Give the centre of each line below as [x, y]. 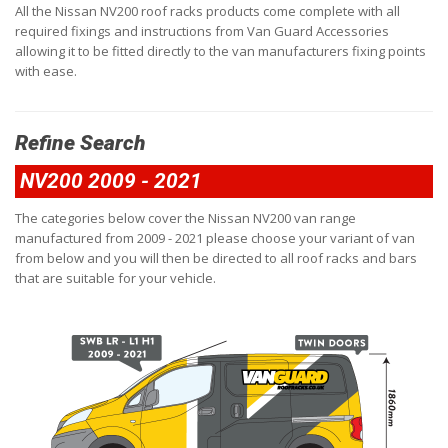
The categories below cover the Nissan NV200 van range [185, 218]
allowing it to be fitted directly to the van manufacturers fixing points [220, 51]
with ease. [46, 71]
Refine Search [80, 143]
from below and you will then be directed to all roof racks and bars [216, 258]
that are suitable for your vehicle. [115, 278]
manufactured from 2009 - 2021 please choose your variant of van [215, 238]
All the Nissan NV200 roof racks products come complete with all [207, 11]
